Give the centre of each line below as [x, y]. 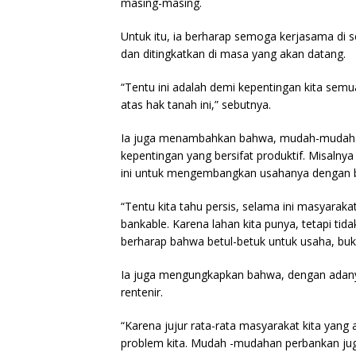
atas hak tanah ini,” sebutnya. [196, 105]
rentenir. [142, 292]
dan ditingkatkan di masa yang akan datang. [233, 54]
